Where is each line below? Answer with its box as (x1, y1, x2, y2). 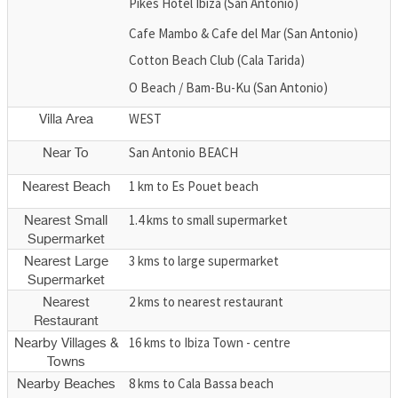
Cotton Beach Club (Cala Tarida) (129, 52, 305, 69)
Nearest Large (23, 254, 108, 268)
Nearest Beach (21, 179, 110, 194)
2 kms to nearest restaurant (129, 292, 283, 310)
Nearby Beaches (16, 377, 115, 391)
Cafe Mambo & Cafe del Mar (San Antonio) (129, 24, 358, 42)
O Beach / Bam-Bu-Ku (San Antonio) (129, 78, 328, 96)
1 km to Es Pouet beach (129, 177, 259, 195)
